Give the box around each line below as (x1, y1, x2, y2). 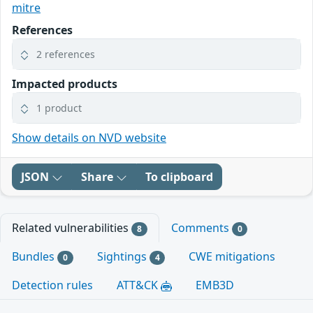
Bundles (12, 249, 57, 265)
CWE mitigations (189, 249, 276, 265)
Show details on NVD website (12, 130, 166, 146)
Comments (170, 220, 232, 236)
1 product (36, 101, 82, 115)
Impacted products (12, 76, 117, 92)
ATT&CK (117, 277, 161, 293)
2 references (36, 48, 95, 61)
